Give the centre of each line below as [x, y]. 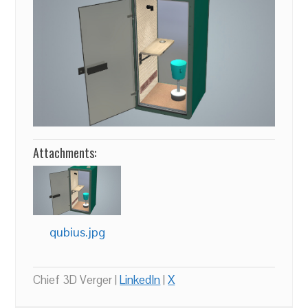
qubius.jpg [77, 232]
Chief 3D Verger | [77, 279]
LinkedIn [140, 279]
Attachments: [65, 153]
